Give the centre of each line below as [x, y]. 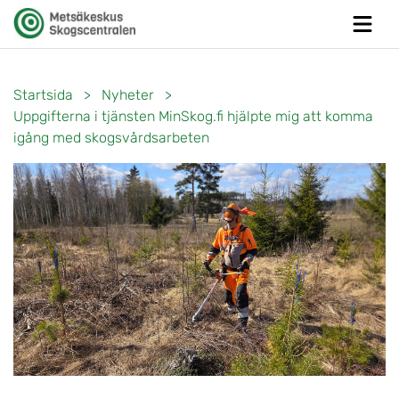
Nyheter [128, 95]
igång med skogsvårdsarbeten [111, 138]
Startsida [43, 95]
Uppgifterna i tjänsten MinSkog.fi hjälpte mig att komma [193, 116]
